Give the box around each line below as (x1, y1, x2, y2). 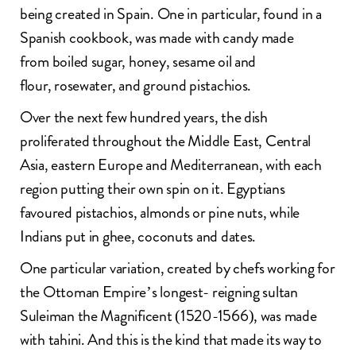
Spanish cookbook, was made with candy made (20, 25, 294, 49)
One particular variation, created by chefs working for (20, 256, 335, 280)
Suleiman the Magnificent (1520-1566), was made (20, 304, 317, 327)
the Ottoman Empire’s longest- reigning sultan (20, 280, 298, 304)
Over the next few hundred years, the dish (20, 105, 268, 129)
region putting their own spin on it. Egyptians (20, 176, 285, 200)
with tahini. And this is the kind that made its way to (20, 327, 322, 351)
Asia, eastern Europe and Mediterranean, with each (20, 153, 322, 176)
